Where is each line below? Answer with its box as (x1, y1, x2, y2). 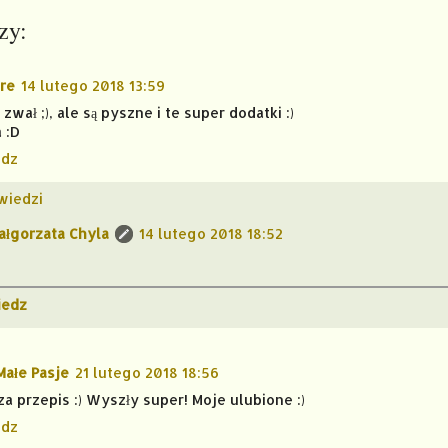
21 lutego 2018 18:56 (75, 364, 219, 382)
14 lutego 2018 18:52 (139, 224, 283, 242)
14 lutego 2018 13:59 (21, 76, 165, 94)
